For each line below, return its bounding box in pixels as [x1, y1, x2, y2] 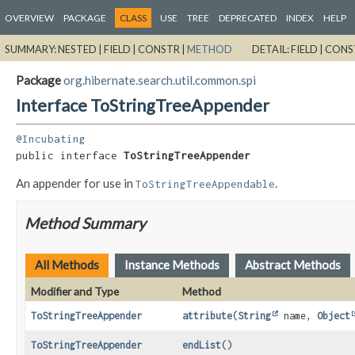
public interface [16, 149, 124, 162]
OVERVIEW [5, 12, 54, 24]
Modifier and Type [31, 284, 119, 299]
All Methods [35, 258, 99, 273]
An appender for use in [16, 176, 136, 191]
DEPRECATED [219, 12, 277, 24]
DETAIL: [252, 42, 291, 55]
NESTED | [58, 42, 104, 55]
